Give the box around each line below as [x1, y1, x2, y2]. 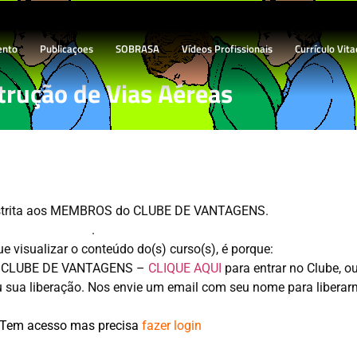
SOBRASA [116, 40, 160, 57]
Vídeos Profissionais [182, 40, 273, 57]
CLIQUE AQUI [148, 261, 222, 276]
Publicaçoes [40, 40, 94, 57]
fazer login [141, 318, 202, 333]
